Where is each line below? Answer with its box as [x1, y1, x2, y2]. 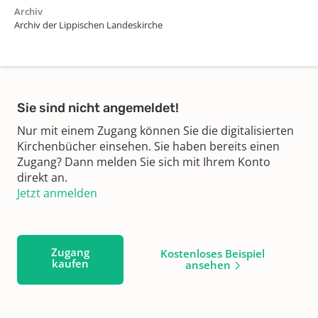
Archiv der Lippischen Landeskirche [14, 18, 163, 31]
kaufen [52, 256, 89, 270]
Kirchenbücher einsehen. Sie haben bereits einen [17, 138, 280, 154]
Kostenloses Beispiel [160, 246, 265, 261]
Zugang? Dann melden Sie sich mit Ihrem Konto [17, 153, 270, 170]
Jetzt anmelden [17, 185, 97, 201]
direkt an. [17, 169, 67, 185]
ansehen [185, 257, 231, 272]
